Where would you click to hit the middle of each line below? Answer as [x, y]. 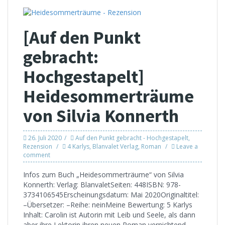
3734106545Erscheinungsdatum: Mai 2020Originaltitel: [111, 194]
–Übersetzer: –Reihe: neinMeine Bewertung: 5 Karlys [108, 204]
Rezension [38, 146]
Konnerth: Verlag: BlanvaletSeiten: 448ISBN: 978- [102, 184]
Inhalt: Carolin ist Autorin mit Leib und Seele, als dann [109, 214]
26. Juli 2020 [45, 138]
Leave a [187, 146]
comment [37, 155]
